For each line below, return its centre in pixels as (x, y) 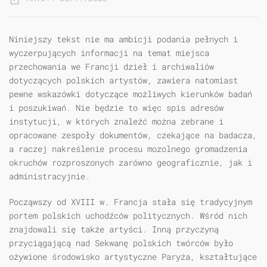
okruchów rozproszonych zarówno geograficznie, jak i (131, 163)
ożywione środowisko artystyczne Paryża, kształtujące (133, 257)
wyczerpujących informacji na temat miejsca (109, 53)
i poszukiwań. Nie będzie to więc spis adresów (116, 108)
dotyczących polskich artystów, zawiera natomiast (123, 80)
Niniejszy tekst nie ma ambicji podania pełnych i (123, 39)
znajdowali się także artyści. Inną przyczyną (114, 229)
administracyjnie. (49, 176)
